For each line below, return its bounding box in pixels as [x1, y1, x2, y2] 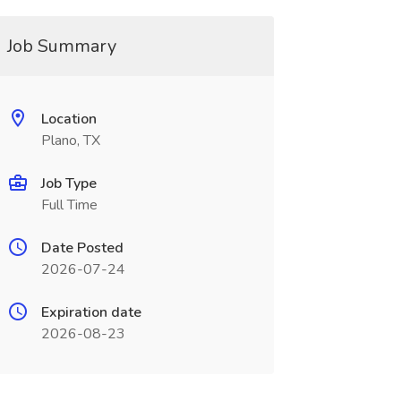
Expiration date [40, 303, 141, 322]
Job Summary [6, 34, 116, 58]
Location [40, 109, 97, 129]
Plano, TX [40, 131, 100, 150]
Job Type [40, 174, 97, 193]
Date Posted [40, 238, 124, 258]
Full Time [40, 195, 98, 215]
